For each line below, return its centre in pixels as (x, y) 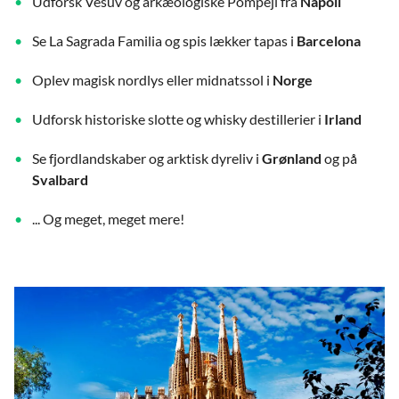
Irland (343, 118)
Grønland (292, 158)
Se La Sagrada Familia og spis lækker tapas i (164, 40)
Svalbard (60, 179)
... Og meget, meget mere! (108, 218)
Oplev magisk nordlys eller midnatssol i (152, 79)
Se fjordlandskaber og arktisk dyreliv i (147, 158)
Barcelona (329, 40)
